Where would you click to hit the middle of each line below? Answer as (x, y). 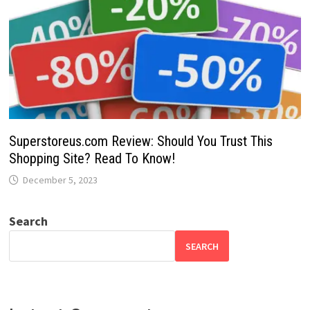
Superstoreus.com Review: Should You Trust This (140, 142)
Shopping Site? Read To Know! (92, 159)
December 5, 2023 (60, 180)
